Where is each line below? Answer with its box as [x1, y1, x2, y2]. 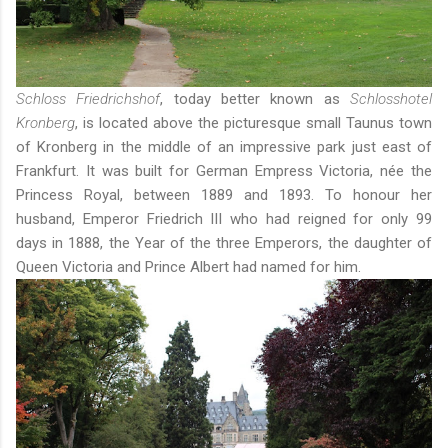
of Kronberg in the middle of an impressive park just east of [16, 138, 432, 157]
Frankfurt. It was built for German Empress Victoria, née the [16, 162, 432, 181]
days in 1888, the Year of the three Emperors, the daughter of [16, 234, 432, 253]
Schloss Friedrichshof [16, 90, 161, 109]
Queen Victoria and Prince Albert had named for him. [16, 258, 361, 277]
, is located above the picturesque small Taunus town [75, 114, 432, 133]
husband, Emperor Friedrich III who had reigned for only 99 [16, 210, 432, 229]
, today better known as [160, 90, 351, 109]
